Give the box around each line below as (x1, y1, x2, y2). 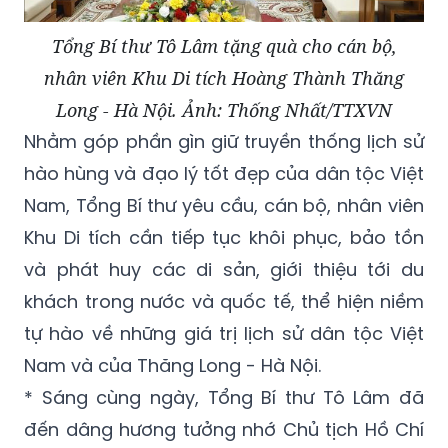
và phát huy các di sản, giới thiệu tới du (24, 256, 424, 282)
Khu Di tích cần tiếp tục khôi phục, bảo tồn (24, 224, 424, 250)
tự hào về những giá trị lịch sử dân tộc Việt (24, 320, 424, 346)
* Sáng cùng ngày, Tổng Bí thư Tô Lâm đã (24, 384, 424, 410)
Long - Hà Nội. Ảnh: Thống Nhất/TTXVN (56, 97, 392, 122)
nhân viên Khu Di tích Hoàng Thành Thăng (44, 65, 404, 90)
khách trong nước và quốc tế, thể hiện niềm (24, 288, 424, 314)
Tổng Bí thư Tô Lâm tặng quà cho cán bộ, (51, 33, 397, 58)
